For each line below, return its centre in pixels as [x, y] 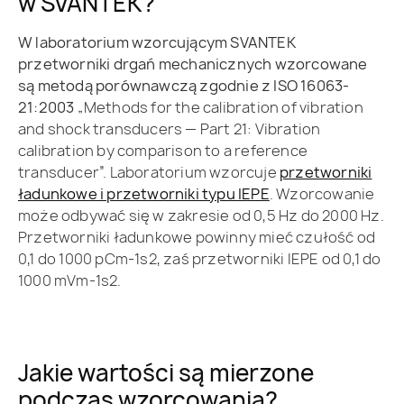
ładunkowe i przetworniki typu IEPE [144, 194]
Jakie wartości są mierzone [166, 373]
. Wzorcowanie [322, 194]
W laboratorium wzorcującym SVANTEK [157, 43]
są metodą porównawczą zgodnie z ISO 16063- [184, 86]
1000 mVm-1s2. [70, 281]
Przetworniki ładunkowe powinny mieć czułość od [197, 238]
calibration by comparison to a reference [163, 151]
